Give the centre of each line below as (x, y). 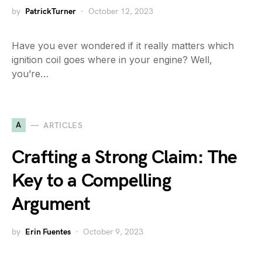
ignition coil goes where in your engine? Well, (112, 60)
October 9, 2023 (113, 232)
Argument (51, 204)
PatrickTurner (51, 11)
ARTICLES (63, 125)
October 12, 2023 (121, 11)
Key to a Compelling (91, 181)
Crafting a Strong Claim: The (125, 158)
